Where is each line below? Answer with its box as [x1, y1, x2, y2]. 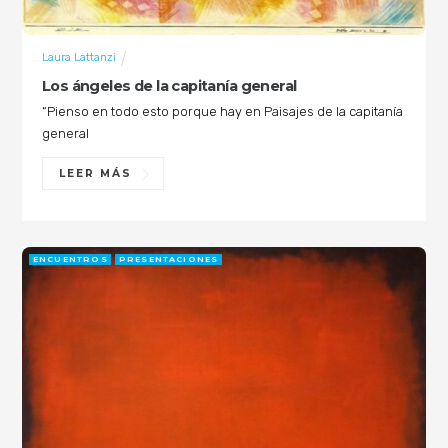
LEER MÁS [58, 167, 133, 181]
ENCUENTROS [32, 254, 108, 265]
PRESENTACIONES [118, 254, 219, 265]
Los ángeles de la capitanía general [41, 76, 297, 95]
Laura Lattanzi [41, 50, 116, 65]
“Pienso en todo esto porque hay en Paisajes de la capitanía [41, 104, 403, 120]
